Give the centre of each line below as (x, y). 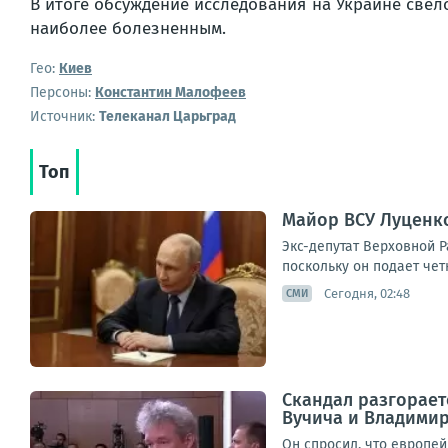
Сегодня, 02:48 (367, 293)
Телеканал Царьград (167, 116)
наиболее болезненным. (128, 28)
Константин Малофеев (170, 92)
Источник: (64, 116)
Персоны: (60, 92)
